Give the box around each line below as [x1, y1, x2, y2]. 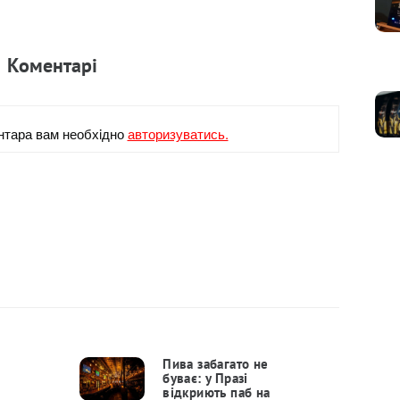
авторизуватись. [127, 124, 229, 144]
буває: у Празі [162, 370, 248, 387]
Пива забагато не [162, 355, 269, 373]
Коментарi [7, 53, 97, 79]
